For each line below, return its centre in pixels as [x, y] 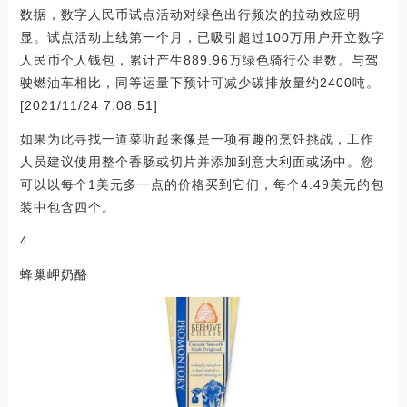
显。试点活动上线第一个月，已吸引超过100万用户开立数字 [202, 37]
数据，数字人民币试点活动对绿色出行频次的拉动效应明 [190, 14]
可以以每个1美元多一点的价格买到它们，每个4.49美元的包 [202, 184]
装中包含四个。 [67, 207]
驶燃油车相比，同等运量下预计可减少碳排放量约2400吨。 [199, 82]
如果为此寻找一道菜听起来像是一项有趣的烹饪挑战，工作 [197, 139]
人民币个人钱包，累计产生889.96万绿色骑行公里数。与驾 [199, 60]
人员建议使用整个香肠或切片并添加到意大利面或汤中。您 [197, 161]
